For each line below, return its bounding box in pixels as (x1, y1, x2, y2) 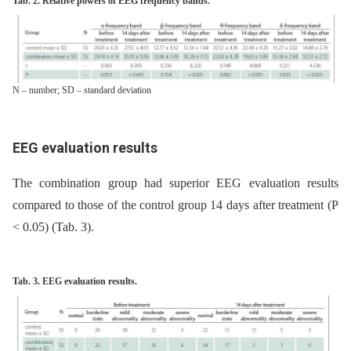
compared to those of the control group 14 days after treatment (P (13, 198, 338, 212)
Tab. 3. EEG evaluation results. (13, 276, 137, 288)
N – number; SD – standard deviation (13, 85, 151, 96)
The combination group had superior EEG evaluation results (13, 176, 338, 190)
